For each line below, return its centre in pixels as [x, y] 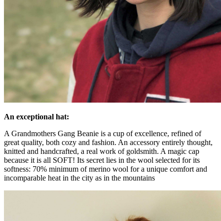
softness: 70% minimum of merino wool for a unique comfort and [106, 169]
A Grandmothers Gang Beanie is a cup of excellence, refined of [103, 133]
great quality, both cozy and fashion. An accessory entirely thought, [108, 142]
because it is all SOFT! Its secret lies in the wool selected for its [102, 160]
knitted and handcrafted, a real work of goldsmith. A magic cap [102, 151]
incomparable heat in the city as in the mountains [79, 178]
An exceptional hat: [37, 116]
